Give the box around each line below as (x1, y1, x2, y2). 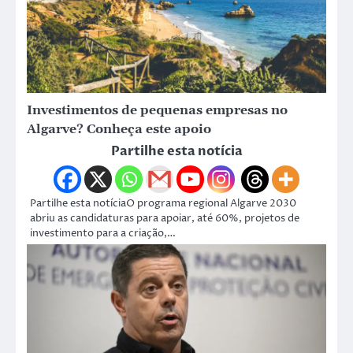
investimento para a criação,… (30, 226, 176, 241)
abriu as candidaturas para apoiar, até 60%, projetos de (30, 211, 299, 226)
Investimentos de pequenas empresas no (27, 102, 288, 119)
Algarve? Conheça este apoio (27, 121, 211, 138)
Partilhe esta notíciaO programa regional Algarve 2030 (30, 196, 296, 211)
